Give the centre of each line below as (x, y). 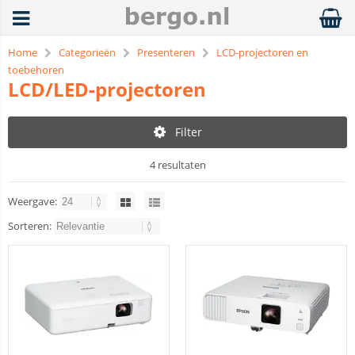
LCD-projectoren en (262, 52)
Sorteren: (31, 226)
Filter (188, 132)
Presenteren (166, 52)
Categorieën (87, 52)
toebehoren (36, 70)
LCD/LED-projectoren (107, 89)
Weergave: (34, 201)
